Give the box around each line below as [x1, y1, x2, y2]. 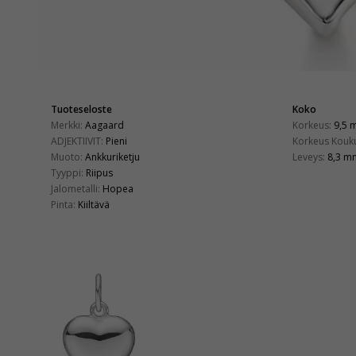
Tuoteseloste [51, 102, 112, 116]
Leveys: [292, 149, 325, 164]
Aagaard [85, 118, 124, 132]
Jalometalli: [51, 181, 100, 195]
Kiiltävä [78, 197, 110, 211]
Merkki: [51, 118, 83, 132]
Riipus [86, 165, 113, 180]
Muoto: [51, 149, 83, 164]
